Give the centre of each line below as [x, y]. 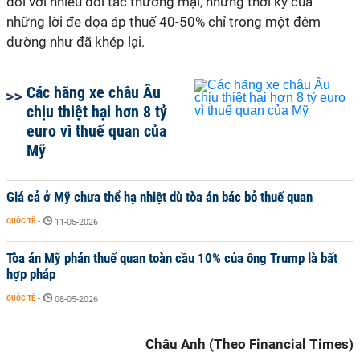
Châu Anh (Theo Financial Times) [250, 344]
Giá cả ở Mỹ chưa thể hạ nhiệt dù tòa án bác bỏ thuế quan [160, 197]
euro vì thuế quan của [96, 131]
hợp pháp [31, 274]
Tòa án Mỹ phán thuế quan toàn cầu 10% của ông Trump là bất [172, 258]
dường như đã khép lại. [77, 42]
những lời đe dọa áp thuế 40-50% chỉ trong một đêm [164, 22]
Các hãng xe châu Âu [94, 92]
